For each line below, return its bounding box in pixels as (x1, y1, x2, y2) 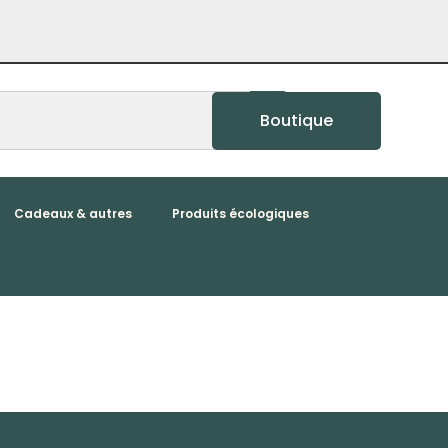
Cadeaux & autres (13, 204, 132, 222)
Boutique (259, 108, 333, 132)
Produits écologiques (171, 204, 309, 222)
